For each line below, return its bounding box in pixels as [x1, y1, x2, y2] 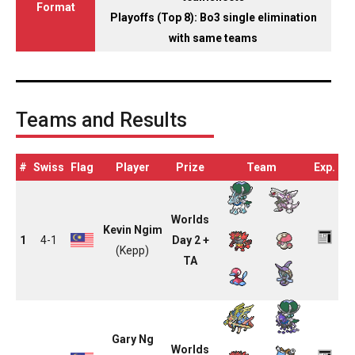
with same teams [169, 31, 258, 44]
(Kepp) [116, 243, 149, 257]
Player [115, 160, 150, 174]
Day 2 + [171, 233, 209, 246]
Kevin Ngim [102, 223, 162, 236]
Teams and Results [16, 108, 187, 132]
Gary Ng [111, 332, 154, 345]
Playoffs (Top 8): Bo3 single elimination [109, 10, 317, 24]
